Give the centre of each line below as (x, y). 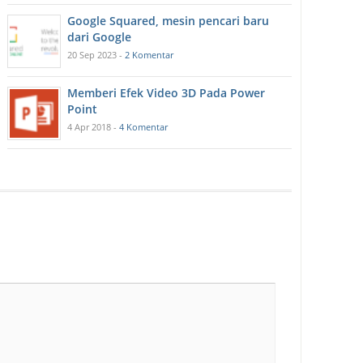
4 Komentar (144, 127)
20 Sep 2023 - (96, 55)
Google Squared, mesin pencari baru (169, 21)
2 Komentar (149, 55)
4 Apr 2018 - (94, 127)
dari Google (100, 37)
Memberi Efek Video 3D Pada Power (167, 93)
